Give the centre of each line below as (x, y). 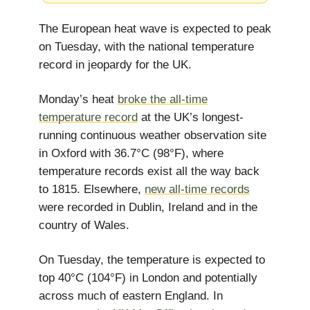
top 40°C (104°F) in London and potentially (148, 278)
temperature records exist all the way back (149, 171)
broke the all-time (163, 99)
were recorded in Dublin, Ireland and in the (148, 207)
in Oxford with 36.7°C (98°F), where (131, 153)
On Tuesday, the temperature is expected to (152, 260)
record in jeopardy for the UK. (115, 65)
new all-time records (197, 189)
